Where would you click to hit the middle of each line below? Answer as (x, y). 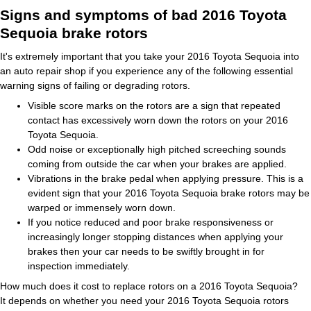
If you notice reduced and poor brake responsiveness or (151, 222)
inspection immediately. (79, 266)
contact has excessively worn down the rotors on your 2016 (158, 120)
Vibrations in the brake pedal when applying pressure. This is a (166, 178)
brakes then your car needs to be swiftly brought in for (146, 251)
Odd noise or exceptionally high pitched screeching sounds (157, 149)
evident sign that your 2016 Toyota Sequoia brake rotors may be (169, 193)
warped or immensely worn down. (102, 208)
